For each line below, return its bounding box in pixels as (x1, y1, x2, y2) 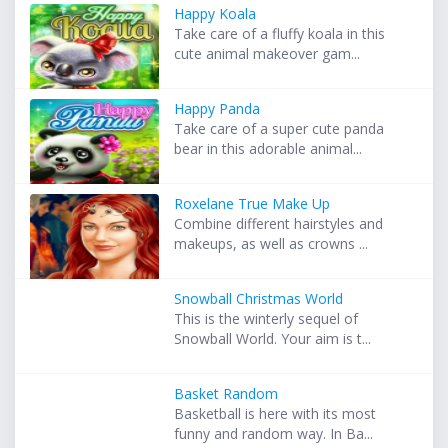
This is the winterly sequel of (174, 309, 359, 329)
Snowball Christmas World (174, 289, 344, 309)
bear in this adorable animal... (174, 139, 363, 159)
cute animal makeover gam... (174, 44, 361, 64)
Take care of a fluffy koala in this (174, 24, 386, 44)
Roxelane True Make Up (174, 194, 331, 214)
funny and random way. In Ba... (174, 424, 374, 444)
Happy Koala (174, 4, 257, 24)
